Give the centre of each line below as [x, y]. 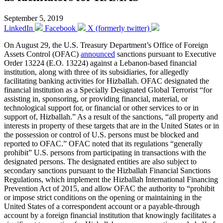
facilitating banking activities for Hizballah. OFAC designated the [107, 81]
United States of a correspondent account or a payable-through [102, 206]
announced [98, 54]
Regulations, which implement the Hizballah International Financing [111, 179]
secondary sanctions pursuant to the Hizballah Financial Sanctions [107, 170]
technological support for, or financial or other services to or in [101, 108]
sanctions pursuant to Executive [166, 54]
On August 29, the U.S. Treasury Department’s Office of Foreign [106, 45]
